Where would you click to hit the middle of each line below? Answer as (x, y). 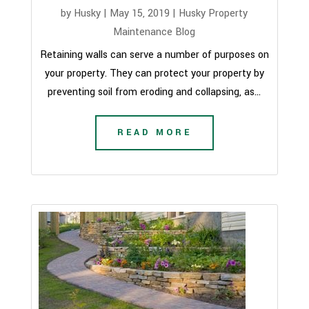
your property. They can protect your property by (154, 73)
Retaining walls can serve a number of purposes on (154, 55)
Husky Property (213, 13)
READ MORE (154, 132)
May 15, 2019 (140, 13)
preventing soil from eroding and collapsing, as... (154, 92)
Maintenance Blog (154, 32)
